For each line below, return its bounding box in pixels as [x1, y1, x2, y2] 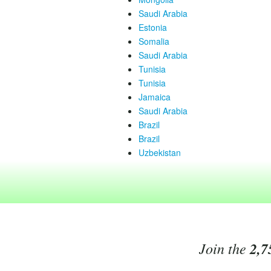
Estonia [139, 21, 167, 33]
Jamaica [139, 91, 171, 103]
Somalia [139, 35, 169, 47]
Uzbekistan [139, 146, 181, 158]
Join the [198, 238, 250, 258]
